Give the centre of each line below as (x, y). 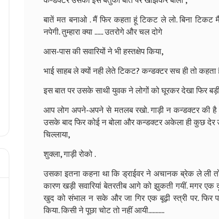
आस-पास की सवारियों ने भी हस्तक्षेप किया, (103, 52)
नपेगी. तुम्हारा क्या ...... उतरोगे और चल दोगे (103, 32)
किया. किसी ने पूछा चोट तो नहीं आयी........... (104, 210)
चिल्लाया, (57, 135)
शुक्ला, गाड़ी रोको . (70, 154)
